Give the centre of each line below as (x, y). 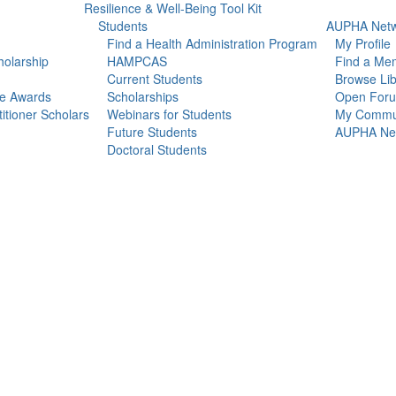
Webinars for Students (169, 114)
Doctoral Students (156, 149)
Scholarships (142, 96)
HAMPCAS (137, 61)
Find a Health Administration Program (212, 43)
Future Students (152, 132)
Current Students (154, 79)
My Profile (362, 43)
